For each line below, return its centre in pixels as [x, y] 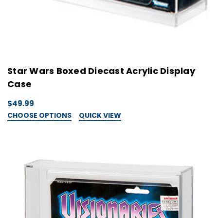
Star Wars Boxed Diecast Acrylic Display [101, 71]
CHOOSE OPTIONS [39, 116]
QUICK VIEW [100, 116]
